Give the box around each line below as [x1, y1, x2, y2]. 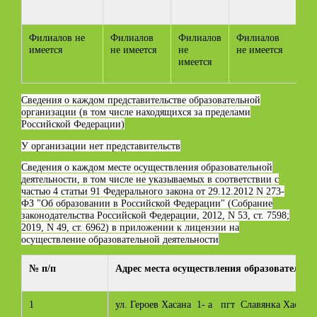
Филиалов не [29, 32, 85, 44]
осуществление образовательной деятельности [21, 233, 219, 245]
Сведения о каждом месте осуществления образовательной [21, 161, 272, 173]
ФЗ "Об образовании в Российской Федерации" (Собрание [21, 197, 272, 209]
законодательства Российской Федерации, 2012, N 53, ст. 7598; [21, 209, 289, 221]
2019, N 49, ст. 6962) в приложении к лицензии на [21, 221, 239, 233]
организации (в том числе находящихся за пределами [21, 106, 250, 118]
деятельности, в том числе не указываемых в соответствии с [21, 173, 279, 185]
